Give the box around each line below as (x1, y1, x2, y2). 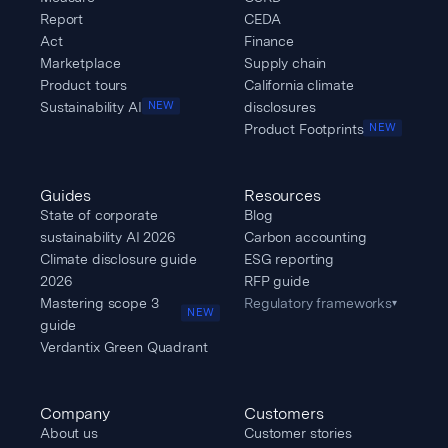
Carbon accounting (244, 228, 367, 245)
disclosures (244, 98, 316, 115)
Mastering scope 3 (40, 294, 159, 311)
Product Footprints (244, 120, 364, 137)
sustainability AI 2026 (40, 228, 175, 245)
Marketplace (40, 54, 121, 71)
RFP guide (244, 272, 310, 289)
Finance (244, 32, 295, 49)
